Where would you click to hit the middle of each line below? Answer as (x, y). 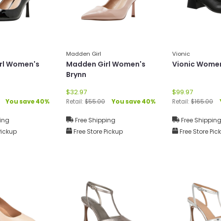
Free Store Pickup (97, 131)
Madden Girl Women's (106, 64)
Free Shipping (94, 120)
